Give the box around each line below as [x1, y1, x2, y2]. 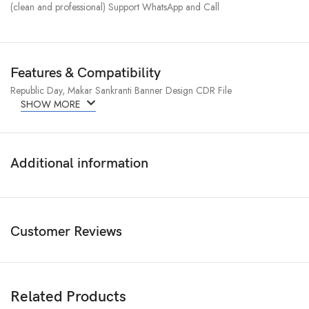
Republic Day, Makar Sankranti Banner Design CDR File [10, 83, 232, 98]
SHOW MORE [21, 97, 83, 112]
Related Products [10, 288, 127, 307]
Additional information [10, 155, 149, 172]
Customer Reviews [10, 223, 123, 241]
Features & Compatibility [10, 65, 161, 82]
